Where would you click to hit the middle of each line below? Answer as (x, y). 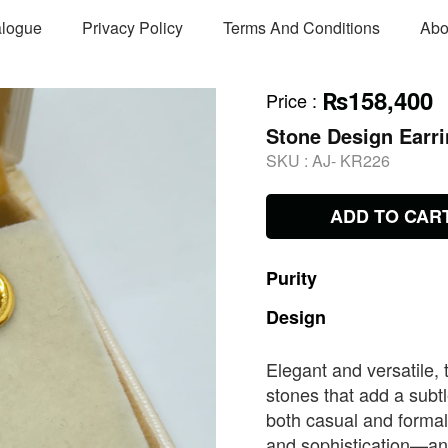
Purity (291, 278)
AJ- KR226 (351, 160)
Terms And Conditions (301, 27)
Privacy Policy (132, 27)
